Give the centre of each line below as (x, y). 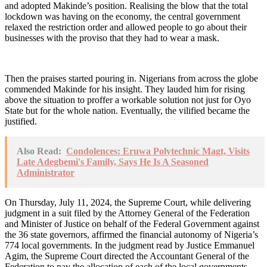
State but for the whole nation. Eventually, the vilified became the (127, 110)
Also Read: (39, 151)
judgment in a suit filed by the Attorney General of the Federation (127, 213)
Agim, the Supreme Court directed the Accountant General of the (127, 256)
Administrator (46, 172)
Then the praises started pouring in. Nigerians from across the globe (131, 78)
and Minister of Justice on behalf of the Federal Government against (132, 223)
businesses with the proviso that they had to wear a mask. (112, 38)
